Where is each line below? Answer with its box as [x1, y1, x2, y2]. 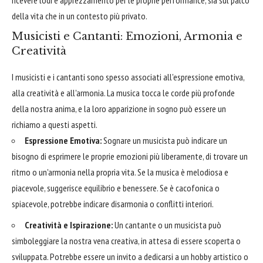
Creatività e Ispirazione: [25, 219, 113, 231]
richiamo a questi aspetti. [12, 118, 97, 130]
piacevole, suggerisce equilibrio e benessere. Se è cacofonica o [12, 181, 220, 194]
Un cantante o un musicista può [113, 219, 221, 231]
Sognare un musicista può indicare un [102, 134, 227, 146]
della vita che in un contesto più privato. [12, 9, 147, 22]
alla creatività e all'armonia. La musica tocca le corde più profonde [12, 86, 235, 99]
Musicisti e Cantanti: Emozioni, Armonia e [12, 30, 242, 43]
